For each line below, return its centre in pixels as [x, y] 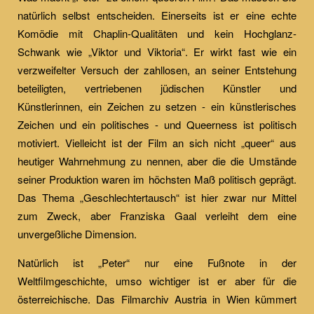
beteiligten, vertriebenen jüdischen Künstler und [157, 88]
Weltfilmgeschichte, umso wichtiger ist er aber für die [157, 281]
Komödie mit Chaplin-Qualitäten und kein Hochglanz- [157, 33]
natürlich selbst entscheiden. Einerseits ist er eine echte [157, 15]
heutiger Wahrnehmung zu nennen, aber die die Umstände [157, 161]
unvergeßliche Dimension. [77, 234]
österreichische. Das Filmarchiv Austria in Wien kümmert [157, 299]
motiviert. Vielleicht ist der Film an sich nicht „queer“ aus [157, 143]
